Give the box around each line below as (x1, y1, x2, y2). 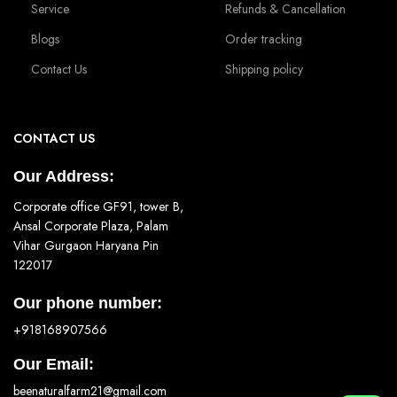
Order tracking (224, 29, 302, 48)
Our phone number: (13, 293, 162, 312)
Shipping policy (224, 59, 303, 78)
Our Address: (13, 167, 114, 185)
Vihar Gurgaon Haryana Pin (13, 236, 159, 254)
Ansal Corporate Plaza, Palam (13, 216, 168, 235)
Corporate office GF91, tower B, (13, 197, 183, 215)
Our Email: (13, 354, 94, 373)
